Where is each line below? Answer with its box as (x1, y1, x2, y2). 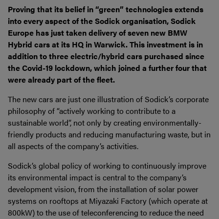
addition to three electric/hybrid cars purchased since (8, 50, 204, 62)
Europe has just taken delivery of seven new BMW (8, 27, 187, 39)
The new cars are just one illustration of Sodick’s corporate (8, 93, 209, 105)
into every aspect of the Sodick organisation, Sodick (8, 15, 196, 27)
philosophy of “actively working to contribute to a (8, 105, 175, 117)
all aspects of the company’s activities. (8, 140, 138, 152)
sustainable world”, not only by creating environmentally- (8, 117, 201, 129)
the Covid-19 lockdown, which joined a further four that (8, 62, 207, 74)
